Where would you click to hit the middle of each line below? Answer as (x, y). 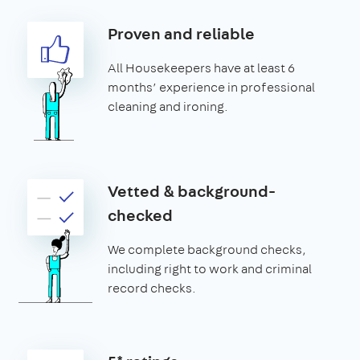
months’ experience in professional (211, 87)
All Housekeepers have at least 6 (201, 67)
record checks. (152, 288)
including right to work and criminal (210, 268)
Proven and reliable (181, 33)
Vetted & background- (192, 190)
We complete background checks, (207, 249)
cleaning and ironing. (168, 106)
